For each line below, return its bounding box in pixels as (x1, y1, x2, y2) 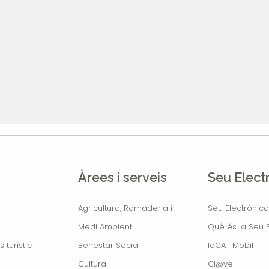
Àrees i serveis (77, 170, 167, 186)
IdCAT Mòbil (207, 239, 253, 251)
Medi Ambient (77, 220, 132, 232)
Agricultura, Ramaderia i (77, 202, 172, 214)
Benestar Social (77, 239, 140, 251)
